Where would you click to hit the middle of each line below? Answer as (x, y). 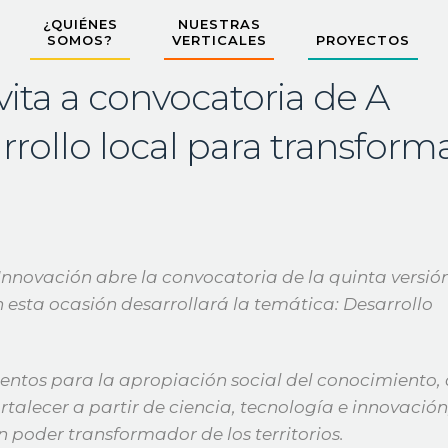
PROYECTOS (363, 40)
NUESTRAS (219, 24)
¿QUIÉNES (80, 24)
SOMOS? (80, 40)
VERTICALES (219, 40)
